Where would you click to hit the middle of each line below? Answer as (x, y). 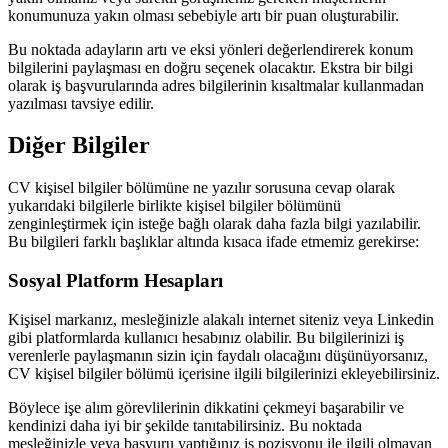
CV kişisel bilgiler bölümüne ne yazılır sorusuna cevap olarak (201, 188)
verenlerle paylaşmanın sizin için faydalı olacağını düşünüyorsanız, (218, 355)
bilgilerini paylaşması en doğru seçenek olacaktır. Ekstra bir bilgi (210, 67)
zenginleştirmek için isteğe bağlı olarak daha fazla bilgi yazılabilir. (214, 224)
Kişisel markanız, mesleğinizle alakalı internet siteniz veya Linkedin (221, 319)
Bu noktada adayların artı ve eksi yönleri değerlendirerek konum (210, 49)
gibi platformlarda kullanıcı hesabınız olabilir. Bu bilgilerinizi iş (206, 337)
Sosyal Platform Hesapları (115, 281)
